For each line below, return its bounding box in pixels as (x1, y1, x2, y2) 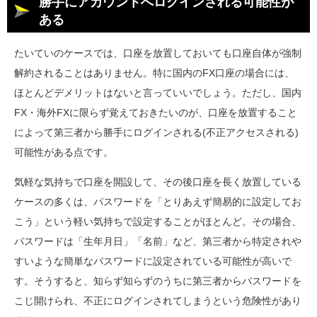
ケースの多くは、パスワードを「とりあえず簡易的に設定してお (14, 196, 301, 207)
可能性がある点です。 (14, 146, 113, 157)
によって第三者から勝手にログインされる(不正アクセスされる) (14, 127, 299, 137)
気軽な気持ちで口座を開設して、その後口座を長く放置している (14, 176, 301, 187)
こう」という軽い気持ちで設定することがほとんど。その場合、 (14, 216, 301, 226)
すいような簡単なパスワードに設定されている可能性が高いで (14, 255, 292, 266)
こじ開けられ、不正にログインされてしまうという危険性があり (14, 295, 301, 306)
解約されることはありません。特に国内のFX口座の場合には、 (14, 67, 294, 78)
